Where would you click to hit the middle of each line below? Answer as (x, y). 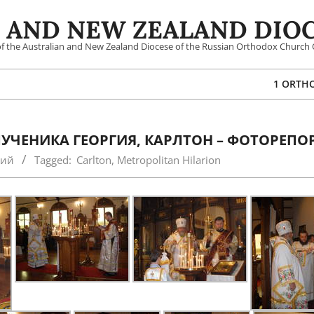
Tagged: (53, 160)
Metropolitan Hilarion (169, 160)
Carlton (94, 160)
